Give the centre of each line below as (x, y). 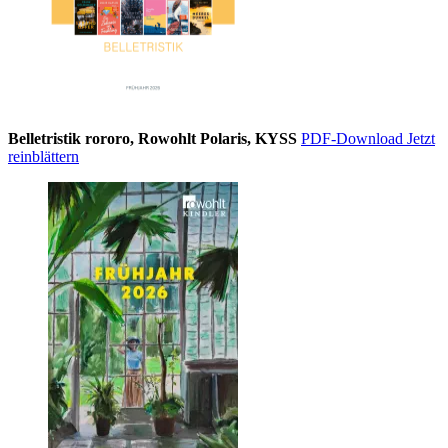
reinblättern (43, 157)
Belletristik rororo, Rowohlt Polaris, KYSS (152, 139)
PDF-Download (354, 139)
